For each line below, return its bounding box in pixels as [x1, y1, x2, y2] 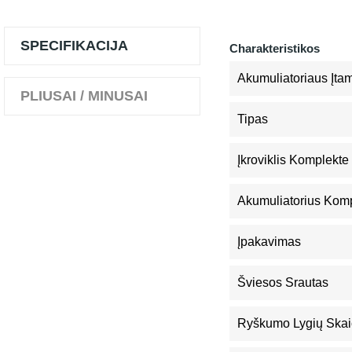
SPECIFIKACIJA [20, 38, 128, 53]
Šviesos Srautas [237, 276, 328, 289]
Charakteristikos [229, 42, 320, 55]
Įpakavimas [237, 235, 301, 248]
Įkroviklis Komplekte [237, 153, 349, 167]
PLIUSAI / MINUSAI [20, 88, 148, 104]
